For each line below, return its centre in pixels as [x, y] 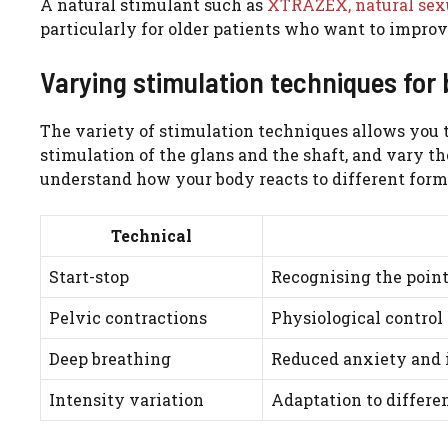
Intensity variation [126, 400]
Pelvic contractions [128, 318]
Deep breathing [110, 359]
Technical [151, 236]
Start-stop [89, 277]
